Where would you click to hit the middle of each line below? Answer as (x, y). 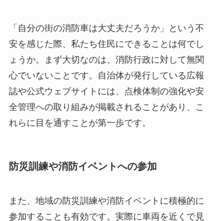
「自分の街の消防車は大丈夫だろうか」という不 (106, 28)
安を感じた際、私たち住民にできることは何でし (106, 44)
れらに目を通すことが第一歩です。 (80, 123)
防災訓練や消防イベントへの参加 (83, 166)
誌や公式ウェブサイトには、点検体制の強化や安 (106, 92)
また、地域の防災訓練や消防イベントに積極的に (106, 201)
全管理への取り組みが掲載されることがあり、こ (106, 107)
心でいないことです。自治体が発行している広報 (106, 76)
